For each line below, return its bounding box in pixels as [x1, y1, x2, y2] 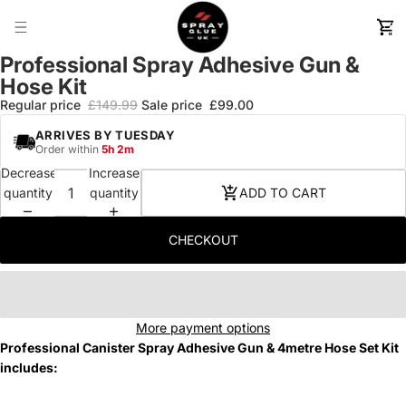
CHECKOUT [168, 232, 238, 247]
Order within [35, 142, 101, 156]
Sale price [141, 97, 206, 112]
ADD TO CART [239, 185, 326, 200]
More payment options [136, 320, 270, 335]
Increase [88, 164, 140, 180]
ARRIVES [35, 128, 95, 142]
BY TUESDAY [94, 128, 176, 142]
